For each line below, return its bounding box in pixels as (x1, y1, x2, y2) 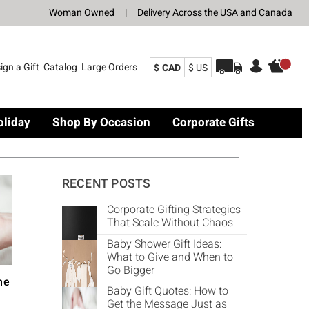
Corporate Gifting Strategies (106, 201, 241, 218)
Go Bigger (106, 262, 154, 279)
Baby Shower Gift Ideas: (106, 236, 221, 252)
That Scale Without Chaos (106, 215, 233, 231)
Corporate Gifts (172, 114, 255, 131)
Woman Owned (49, 6, 115, 20)
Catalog (43, 59, 77, 74)
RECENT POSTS (61, 175, 151, 192)
